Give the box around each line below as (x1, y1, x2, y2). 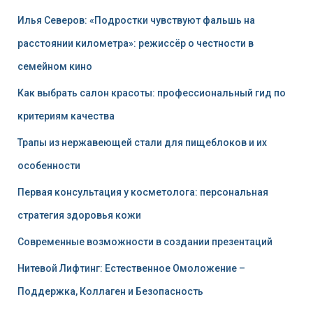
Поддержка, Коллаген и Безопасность (17, 285, 203, 297)
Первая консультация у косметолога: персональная (17, 186, 268, 198)
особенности (17, 159, 80, 171)
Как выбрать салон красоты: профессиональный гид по (17, 87, 286, 99)
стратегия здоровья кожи (17, 209, 141, 221)
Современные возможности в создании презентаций (17, 235, 272, 247)
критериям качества (17, 110, 115, 122)
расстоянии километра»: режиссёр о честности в (17, 37, 254, 49)
